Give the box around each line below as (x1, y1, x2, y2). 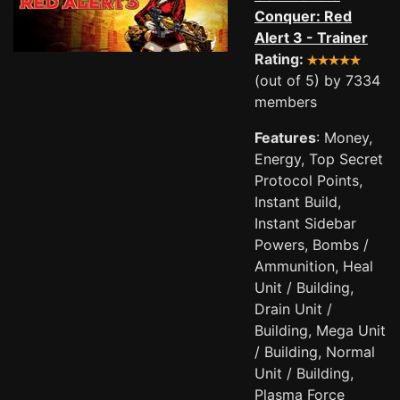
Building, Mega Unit (254, 321, 386, 339)
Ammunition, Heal (254, 257, 373, 275)
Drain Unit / (254, 300, 332, 318)
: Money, (316, 129, 372, 146)
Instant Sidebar (254, 214, 356, 232)
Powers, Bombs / (254, 236, 369, 254)
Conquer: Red (254, 7, 352, 25)
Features (254, 129, 316, 146)
